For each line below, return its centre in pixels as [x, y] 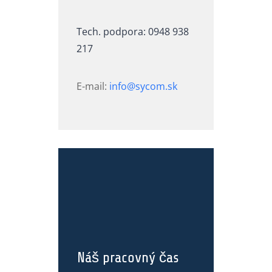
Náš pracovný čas [128, 258]
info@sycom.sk [142, 87]
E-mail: [92, 87]
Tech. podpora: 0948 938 [133, 32]
